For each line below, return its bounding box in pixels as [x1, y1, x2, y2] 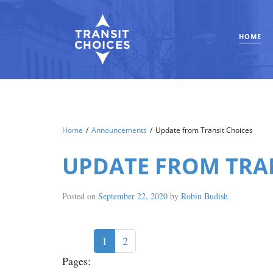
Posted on [62, 190, 98, 202]
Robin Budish [181, 190, 228, 202]
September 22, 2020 [98, 190, 168, 202]
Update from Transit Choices [155, 125, 253, 135]
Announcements [91, 125, 147, 135]
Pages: [62, 253, 94, 268]
